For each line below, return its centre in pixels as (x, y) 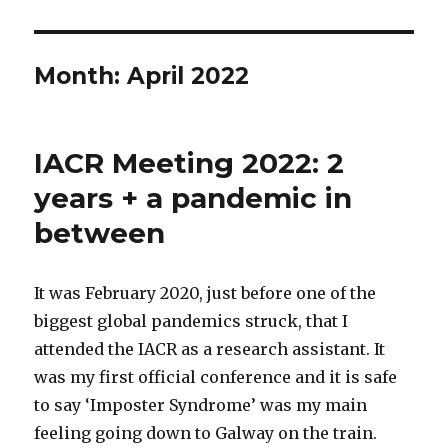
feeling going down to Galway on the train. (206, 432)
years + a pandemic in (193, 197)
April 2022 (188, 75)
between (100, 232)
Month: (81, 75)
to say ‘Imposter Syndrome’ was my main (201, 404)
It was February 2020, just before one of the (205, 292)
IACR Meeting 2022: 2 (189, 162)
